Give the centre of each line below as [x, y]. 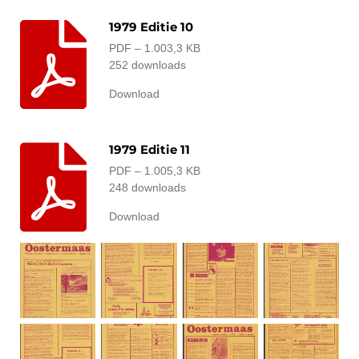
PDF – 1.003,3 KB [155, 48]
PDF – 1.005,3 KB [155, 171]
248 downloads [148, 188]
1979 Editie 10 [151, 26]
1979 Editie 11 [150, 150]
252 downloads [148, 65]
